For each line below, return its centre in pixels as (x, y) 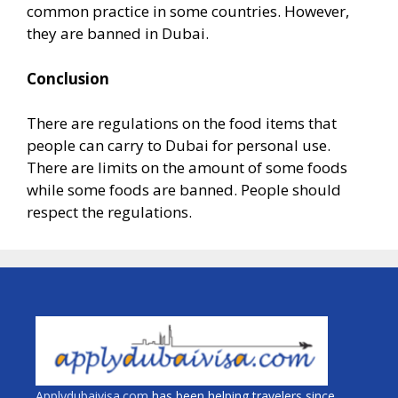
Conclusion (68, 78)
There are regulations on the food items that (182, 123)
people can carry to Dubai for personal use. (179, 146)
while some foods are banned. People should (184, 190)
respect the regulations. (109, 212)
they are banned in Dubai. (118, 34)
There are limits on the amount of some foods (187, 168)
